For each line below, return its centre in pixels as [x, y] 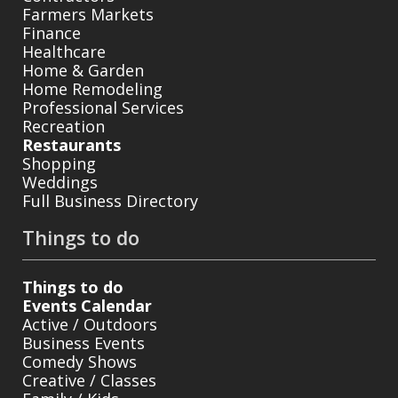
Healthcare [64, 51]
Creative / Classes [89, 380]
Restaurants [72, 144]
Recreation [64, 126]
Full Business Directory [110, 200]
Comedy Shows [80, 361]
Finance [52, 32]
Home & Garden [83, 70]
